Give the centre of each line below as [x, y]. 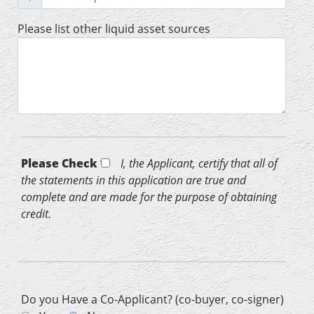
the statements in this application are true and [134, 180]
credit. [36, 214]
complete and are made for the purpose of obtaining [149, 197]
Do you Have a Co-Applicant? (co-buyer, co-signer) [152, 300]
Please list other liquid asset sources [114, 29]
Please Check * [64, 164]
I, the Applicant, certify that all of [199, 164]
